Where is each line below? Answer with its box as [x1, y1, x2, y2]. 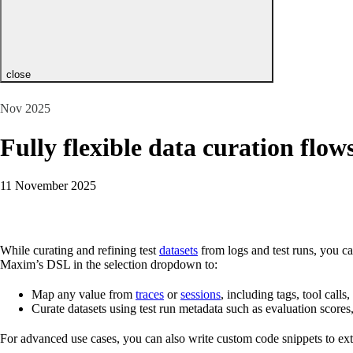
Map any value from [32, 288, 136, 302]
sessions [180, 288, 221, 302]
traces [136, 288, 164, 302]
